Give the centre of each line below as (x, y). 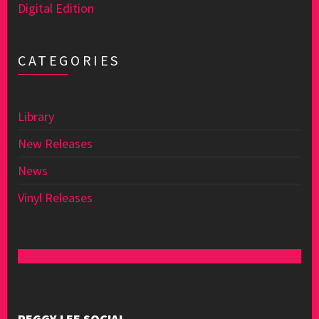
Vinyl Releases (55, 198)
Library (36, 116)
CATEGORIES (69, 60)
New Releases (55, 143)
